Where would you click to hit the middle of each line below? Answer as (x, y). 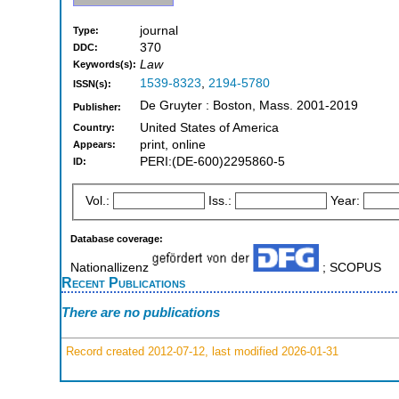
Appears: (94, 145)
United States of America (209, 128)
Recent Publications (123, 282)
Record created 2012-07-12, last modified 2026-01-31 (200, 351)
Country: (94, 128)
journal (159, 31)
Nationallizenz (110, 267)
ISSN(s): (92, 84)
